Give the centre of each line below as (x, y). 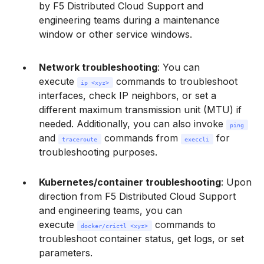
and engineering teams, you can (110, 210)
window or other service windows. (115, 34)
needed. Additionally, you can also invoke (133, 123)
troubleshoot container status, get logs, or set (141, 238)
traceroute (80, 139)
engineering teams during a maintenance (129, 20)
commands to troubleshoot (176, 81)
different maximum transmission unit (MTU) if (140, 109)
